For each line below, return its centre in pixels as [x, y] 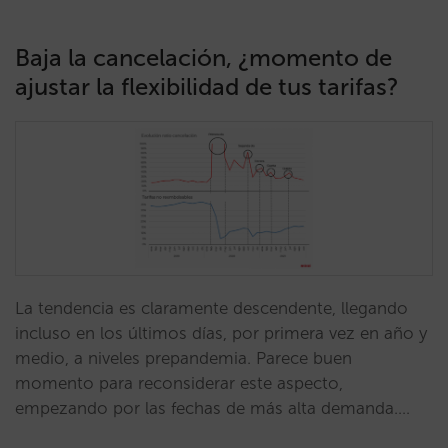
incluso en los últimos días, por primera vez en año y [221, 333]
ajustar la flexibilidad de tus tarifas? [207, 86]
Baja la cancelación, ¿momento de [203, 57]
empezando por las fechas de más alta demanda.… [212, 408]
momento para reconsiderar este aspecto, [179, 383]
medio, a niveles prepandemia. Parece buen [183, 358]
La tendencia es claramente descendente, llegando [211, 308]
